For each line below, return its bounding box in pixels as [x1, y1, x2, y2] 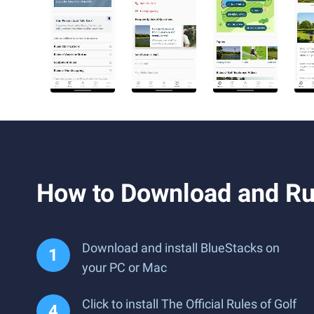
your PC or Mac [82, 260, 167, 275]
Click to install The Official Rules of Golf [82, 296, 296, 311]
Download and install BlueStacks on [82, 240, 280, 255]
